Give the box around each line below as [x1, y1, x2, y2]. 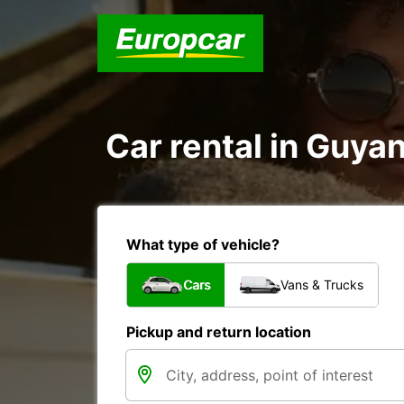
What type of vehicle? [126, 235, 280, 253]
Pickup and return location [126, 323, 311, 341]
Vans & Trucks [280, 277, 363, 292]
